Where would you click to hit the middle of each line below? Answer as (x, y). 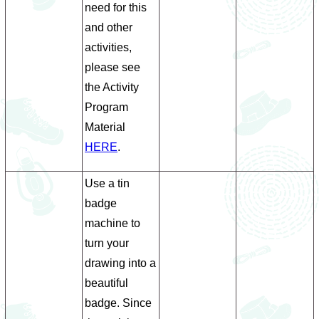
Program (106, 107)
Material (105, 127)
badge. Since (118, 303)
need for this (116, 7)
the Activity (112, 87)
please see (113, 67)
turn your (107, 243)
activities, (108, 47)
